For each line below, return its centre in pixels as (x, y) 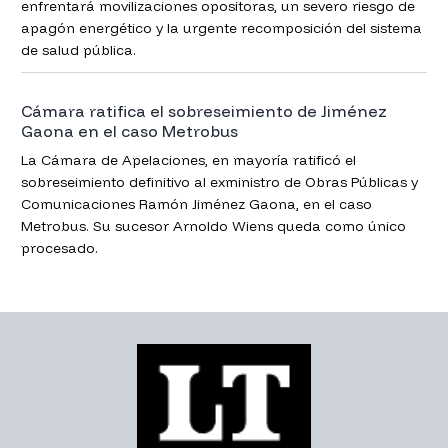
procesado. (59, 247)
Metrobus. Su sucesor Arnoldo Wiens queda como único (213, 225)
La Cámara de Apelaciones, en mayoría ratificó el (188, 159)
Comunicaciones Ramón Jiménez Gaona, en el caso (196, 203)
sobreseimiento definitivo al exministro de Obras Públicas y (219, 181)
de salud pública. (78, 49)
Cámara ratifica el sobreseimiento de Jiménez (170, 110)
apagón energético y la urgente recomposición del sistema (221, 27)
